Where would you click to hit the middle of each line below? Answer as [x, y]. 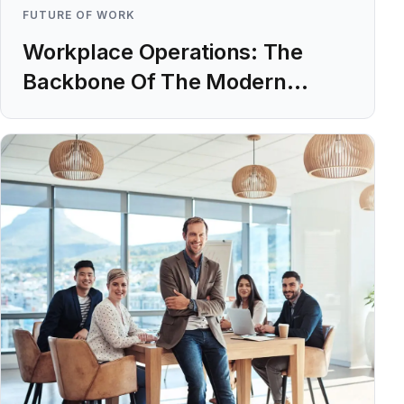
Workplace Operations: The [163, 52]
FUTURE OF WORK [79, 15]
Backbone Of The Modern [155, 82]
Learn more [179, 154]
